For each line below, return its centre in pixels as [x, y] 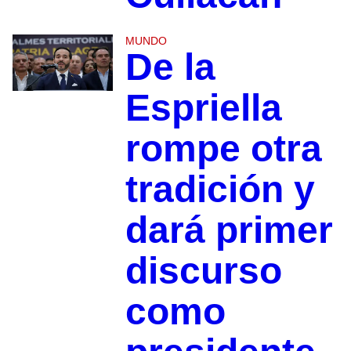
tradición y [220, 190]
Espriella [203, 108]
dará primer [229, 230]
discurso [203, 271]
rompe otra [223, 149]
